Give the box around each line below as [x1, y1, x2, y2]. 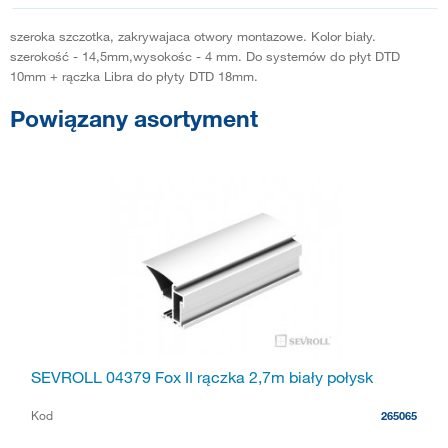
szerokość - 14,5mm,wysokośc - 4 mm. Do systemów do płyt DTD [10, 47, 400, 64]
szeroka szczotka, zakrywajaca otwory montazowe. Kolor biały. [10, 27, 376, 44]
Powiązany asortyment [10, 103, 258, 132]
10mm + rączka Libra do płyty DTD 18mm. [10, 67, 258, 84]
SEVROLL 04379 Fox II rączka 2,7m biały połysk [31, 366, 373, 387]
